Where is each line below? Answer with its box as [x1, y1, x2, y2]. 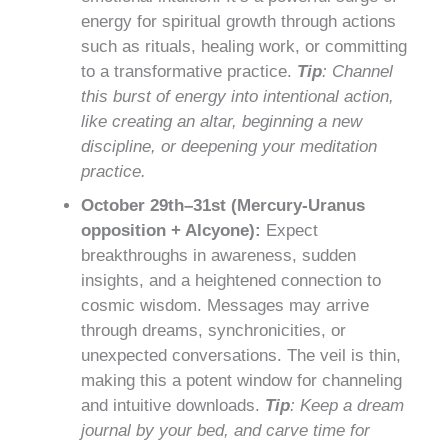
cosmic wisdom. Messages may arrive [81, 295, 369, 315]
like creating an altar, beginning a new [81, 111, 362, 131]
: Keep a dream [290, 395, 404, 415]
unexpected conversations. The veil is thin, [81, 345, 401, 365]
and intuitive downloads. [81, 395, 265, 415]
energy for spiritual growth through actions [81, 11, 396, 31]
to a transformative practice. [81, 61, 297, 81]
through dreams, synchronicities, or [81, 320, 346, 340]
